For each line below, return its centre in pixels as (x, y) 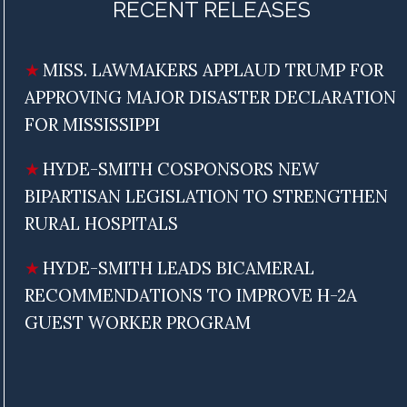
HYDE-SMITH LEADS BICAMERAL (178, 268)
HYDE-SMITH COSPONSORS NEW (180, 169)
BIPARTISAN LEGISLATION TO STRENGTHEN (206, 196)
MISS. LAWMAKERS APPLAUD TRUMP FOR (213, 69)
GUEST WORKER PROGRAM (137, 322)
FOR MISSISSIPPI (92, 124)
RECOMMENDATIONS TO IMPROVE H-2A (190, 295)
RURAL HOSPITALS (101, 223)
